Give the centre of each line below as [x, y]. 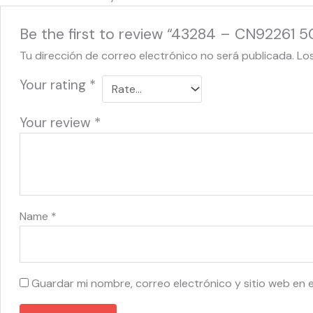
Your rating [54, 85]
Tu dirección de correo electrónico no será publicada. [156, 55]
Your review [57, 122]
